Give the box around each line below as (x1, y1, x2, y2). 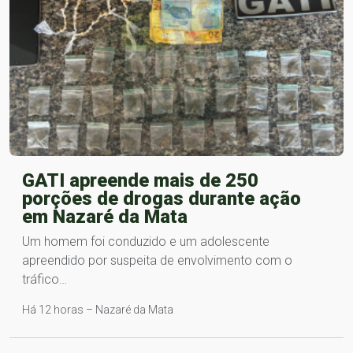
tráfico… (22, 271, 67, 287)
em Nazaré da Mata (22, 205, 188, 228)
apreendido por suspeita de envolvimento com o (22, 252, 292, 268)
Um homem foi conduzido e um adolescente (22, 233, 269, 249)
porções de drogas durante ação (22, 187, 301, 210)
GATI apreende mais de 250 (22, 169, 258, 191)
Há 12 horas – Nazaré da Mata (22, 303, 173, 316)
